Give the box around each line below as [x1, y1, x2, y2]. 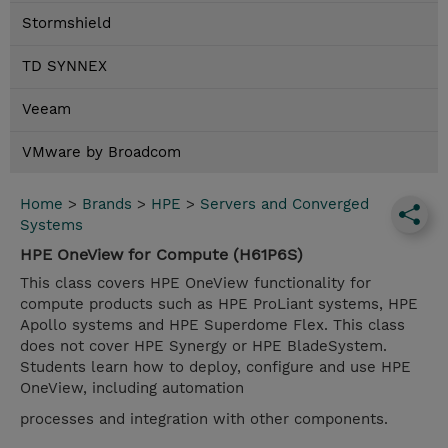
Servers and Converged [200, 195, 369, 214]
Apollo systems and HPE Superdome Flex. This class [20, 316, 405, 335]
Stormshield [22, 14, 111, 33]
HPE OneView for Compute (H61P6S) [20, 245, 303, 265]
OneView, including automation [20, 379, 249, 398]
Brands [82, 195, 132, 214]
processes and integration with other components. [20, 410, 388, 429]
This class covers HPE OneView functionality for [20, 274, 371, 293]
